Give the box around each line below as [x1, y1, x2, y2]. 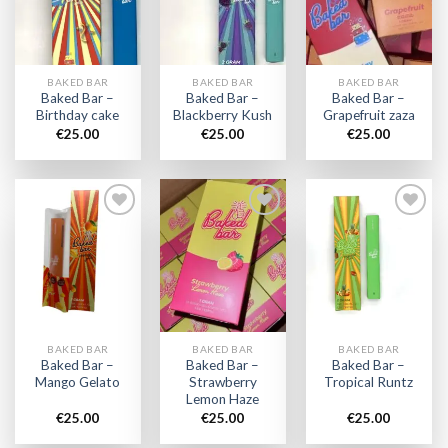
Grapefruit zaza [322, 107, 415, 124]
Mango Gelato [35, 374, 121, 391]
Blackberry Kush [173, 107, 273, 124]
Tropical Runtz [324, 374, 414, 391]
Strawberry [188, 374, 257, 391]
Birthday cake [36, 107, 120, 124]
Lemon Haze [186, 391, 260, 408]
